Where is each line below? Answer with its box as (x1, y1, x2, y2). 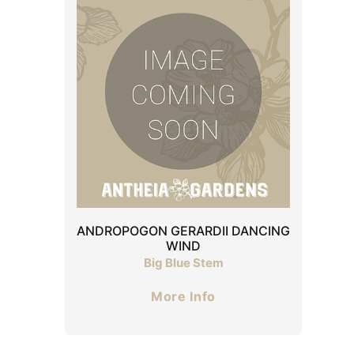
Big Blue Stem (143, 254, 224, 270)
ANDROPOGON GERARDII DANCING (77, 222, 290, 239)
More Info (151, 288, 216, 304)
